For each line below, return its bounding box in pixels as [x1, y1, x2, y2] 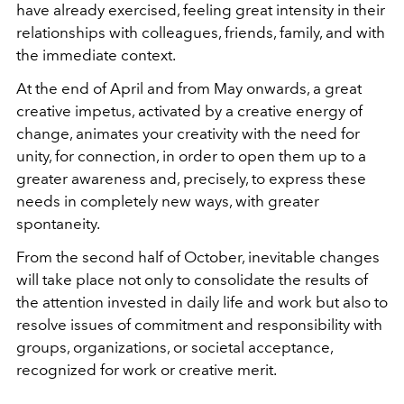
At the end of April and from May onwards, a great [16, 78, 362, 97]
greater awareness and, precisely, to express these [16, 169, 366, 188]
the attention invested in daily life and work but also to [16, 292, 388, 311]
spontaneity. [16, 214, 100, 233]
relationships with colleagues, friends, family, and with [16, 23, 385, 41]
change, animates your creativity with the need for [16, 124, 360, 142]
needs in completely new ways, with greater [16, 191, 319, 210]
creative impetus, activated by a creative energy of [16, 101, 363, 120]
